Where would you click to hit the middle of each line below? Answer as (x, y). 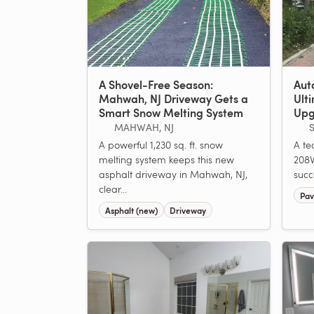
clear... (113, 189)
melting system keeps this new (166, 160)
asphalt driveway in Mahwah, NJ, (173, 175)
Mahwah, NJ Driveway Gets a (173, 99)
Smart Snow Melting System (171, 113)
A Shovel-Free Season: (156, 85)
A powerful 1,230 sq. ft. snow (161, 145)
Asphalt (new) (131, 210)
